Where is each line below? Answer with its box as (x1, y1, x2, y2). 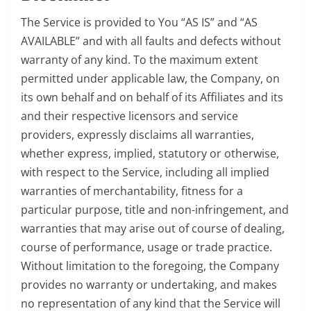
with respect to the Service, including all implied (21, 164, 269, 180)
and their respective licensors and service (21, 108, 238, 124)
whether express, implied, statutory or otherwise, (21, 145, 279, 161)
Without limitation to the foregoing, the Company (21, 258, 279, 274)
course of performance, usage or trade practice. (21, 239, 272, 255)
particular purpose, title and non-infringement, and (21, 201, 289, 217)
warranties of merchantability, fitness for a (21, 183, 243, 199)
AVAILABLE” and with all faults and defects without (21, 33, 281, 49)
